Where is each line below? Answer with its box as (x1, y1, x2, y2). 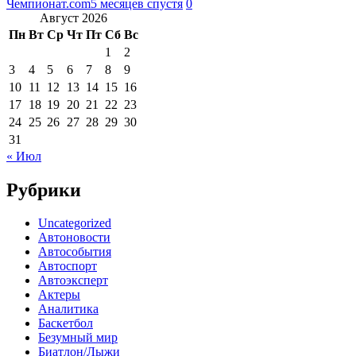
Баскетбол (38, 316, 93, 331)
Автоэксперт (38, 273, 108, 288)
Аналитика (38, 302, 99, 316)
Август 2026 (40, 10, 107, 25)
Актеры (38, 288, 80, 302)
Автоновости (38, 230, 110, 245)
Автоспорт (38, 259, 97, 273)
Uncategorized (38, 216, 111, 230)
